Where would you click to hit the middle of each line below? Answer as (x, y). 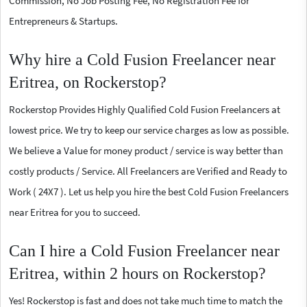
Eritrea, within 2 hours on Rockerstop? (137, 274)
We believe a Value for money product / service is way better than (146, 151)
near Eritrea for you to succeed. (75, 212)
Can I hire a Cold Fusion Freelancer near (144, 251)
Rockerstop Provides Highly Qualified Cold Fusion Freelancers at (145, 110)
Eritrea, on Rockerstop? (88, 83)
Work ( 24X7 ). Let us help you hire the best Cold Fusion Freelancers (149, 192)
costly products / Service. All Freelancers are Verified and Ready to (148, 171)
